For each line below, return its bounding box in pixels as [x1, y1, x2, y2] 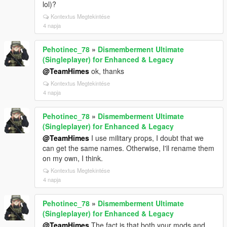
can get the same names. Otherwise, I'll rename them [43, 143, 214, 153]
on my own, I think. [43, 153, 103, 163]
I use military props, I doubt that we [89, 133, 204, 143]
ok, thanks [89, 66, 124, 76]
